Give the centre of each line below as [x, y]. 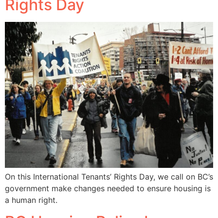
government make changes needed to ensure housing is [108, 188]
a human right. [31, 200]
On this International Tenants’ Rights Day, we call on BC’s [109, 176]
